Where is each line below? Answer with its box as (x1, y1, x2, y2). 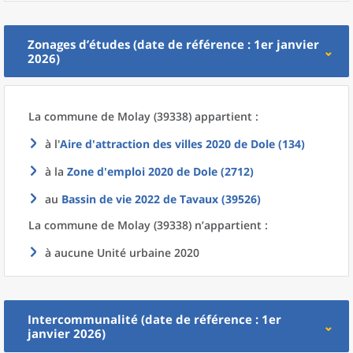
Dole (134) (251, 136, 305, 151)
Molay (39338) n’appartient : (117, 217, 268, 232)
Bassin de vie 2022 (61, 191, 160, 206)
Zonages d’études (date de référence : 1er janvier (28, 36, 319, 52)
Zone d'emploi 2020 (67, 164, 173, 179)
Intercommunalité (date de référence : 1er (28, 311, 281, 327)
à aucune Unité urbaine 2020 (45, 245, 199, 260)
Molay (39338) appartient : (117, 109, 258, 124)
